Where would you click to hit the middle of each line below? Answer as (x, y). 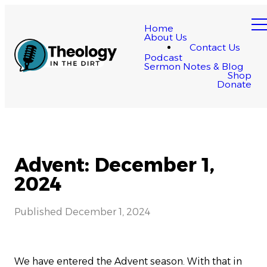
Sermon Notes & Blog (194, 66)
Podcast (163, 58)
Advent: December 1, (114, 165)
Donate (234, 84)
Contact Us (215, 47)
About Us (166, 37)
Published (40, 212)
